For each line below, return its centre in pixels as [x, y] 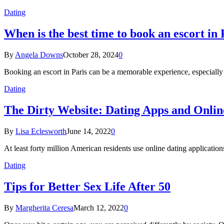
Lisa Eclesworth [41, 131]
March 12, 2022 [99, 207]
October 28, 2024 [91, 55]
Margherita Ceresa [44, 207]
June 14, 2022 [89, 131]
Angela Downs [39, 55]
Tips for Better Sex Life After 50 [87, 186]
